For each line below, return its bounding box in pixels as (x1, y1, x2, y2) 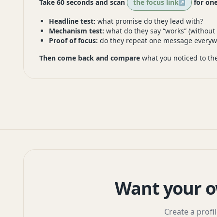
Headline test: (49, 16, 95, 26)
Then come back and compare (39, 53, 140, 63)
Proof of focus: (49, 36, 98, 46)
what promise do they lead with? (95, 16, 203, 26)
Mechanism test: (49, 26, 104, 36)
